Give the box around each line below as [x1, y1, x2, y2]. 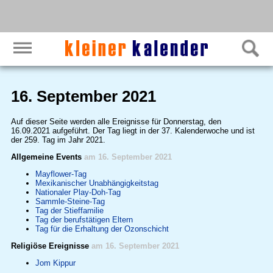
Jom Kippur [35, 258, 76, 268]
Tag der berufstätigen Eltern [35, 214, 133, 224]
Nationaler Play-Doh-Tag [35, 187, 121, 197]
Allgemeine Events [10, 152, 84, 161]
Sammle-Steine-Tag [35, 196, 105, 206]
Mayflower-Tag [35, 169, 87, 179]
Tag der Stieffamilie [35, 205, 104, 215]
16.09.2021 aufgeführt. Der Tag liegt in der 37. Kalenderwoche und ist [10, 126, 255, 135]
